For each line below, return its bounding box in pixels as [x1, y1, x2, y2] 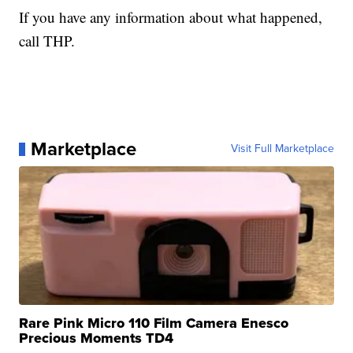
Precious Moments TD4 [19, 328, 174, 349]
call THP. [19, 31, 76, 51]
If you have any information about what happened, [19, 7, 323, 28]
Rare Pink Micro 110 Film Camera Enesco [19, 313, 289, 334]
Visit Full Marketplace [230, 140, 334, 158]
